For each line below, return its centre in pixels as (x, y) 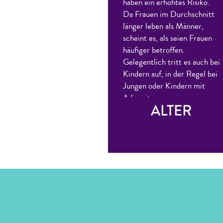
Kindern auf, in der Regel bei (170, 74)
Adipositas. (141, 98)
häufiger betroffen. (154, 50)
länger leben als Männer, (163, 26)
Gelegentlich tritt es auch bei (171, 62)
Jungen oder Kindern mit (164, 86)
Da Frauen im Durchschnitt (168, 14)
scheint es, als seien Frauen (167, 38)
